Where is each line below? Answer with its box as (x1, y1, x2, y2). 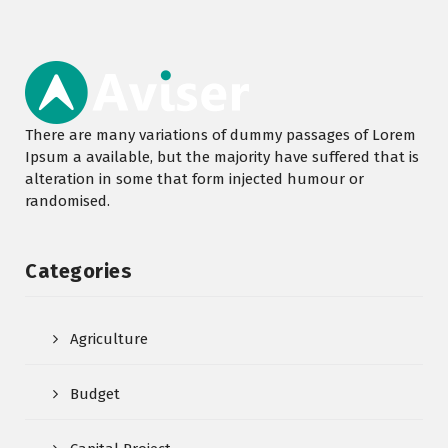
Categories (25, 259, 132, 284)
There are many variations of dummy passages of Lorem (25, 126, 416, 145)
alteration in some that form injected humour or (25, 170, 364, 189)
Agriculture (70, 330, 148, 349)
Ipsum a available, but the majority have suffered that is (25, 148, 419, 167)
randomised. (25, 192, 110, 211)
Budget (70, 385, 120, 404)
